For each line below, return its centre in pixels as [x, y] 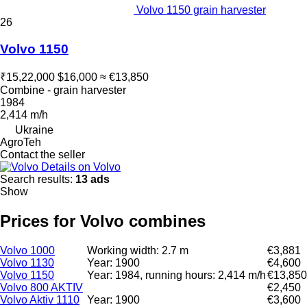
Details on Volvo [81, 167]
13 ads [93, 180]
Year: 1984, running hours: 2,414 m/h [176, 275]
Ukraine [34, 130]
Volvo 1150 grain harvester [201, 10]
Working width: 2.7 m [138, 251]
